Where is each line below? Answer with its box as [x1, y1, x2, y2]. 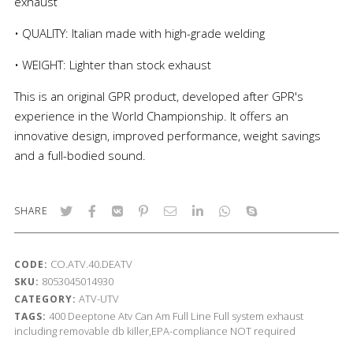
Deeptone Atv [67, 308, 132, 323]
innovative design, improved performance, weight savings [13, 127, 321, 143]
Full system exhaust [213, 308, 303, 323]
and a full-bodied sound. [13, 147, 146, 163]
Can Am [134, 308, 170, 323]
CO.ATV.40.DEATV [50, 256, 132, 271]
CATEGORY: [13, 292, 76, 306]
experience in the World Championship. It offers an [13, 107, 288, 124]
